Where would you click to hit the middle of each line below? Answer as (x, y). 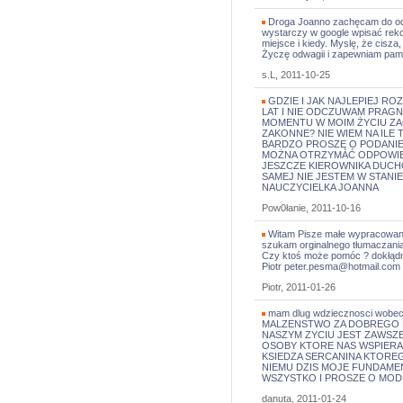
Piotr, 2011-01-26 (299, 287)
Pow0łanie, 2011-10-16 (311, 208)
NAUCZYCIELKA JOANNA (320, 187)
